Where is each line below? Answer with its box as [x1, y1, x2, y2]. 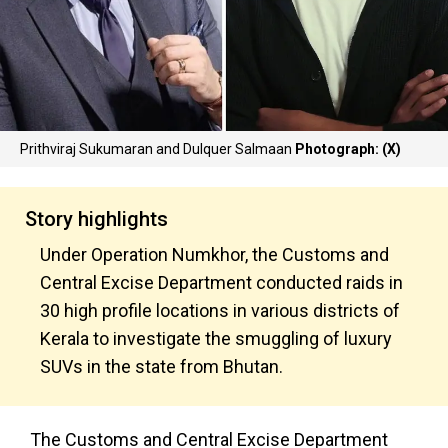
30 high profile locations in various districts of [40, 300, 400, 321]
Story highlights [25, 207, 168, 231]
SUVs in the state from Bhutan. [40, 356, 287, 377]
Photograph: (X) [295, 141, 401, 157]
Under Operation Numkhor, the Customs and [40, 244, 389, 265]
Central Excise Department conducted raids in [40, 272, 403, 293]
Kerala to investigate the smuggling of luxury [40, 328, 392, 349]
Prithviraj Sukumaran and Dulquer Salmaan [20, 141, 295, 157]
